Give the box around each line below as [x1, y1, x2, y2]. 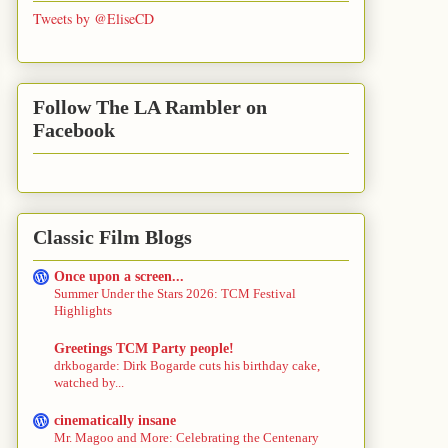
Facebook [33, 119, 115, 142]
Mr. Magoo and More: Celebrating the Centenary [54, 430, 319, 446]
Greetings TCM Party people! [54, 341, 234, 357]
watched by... [54, 375, 124, 391]
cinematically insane [54, 413, 176, 429]
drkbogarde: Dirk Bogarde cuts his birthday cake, [54, 358, 320, 374]
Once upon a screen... [54, 269, 184, 285]
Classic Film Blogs [33, 226, 192, 249]
